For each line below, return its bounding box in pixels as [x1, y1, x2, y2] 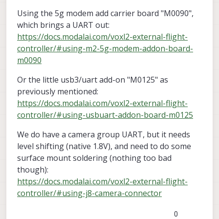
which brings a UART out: [17, 19, 109, 30]
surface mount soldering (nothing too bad [17, 152, 172, 163]
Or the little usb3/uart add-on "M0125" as [17, 74, 168, 85]
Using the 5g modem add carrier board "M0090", [17, 7, 194, 19]
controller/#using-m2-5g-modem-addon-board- [17, 43, 193, 54]
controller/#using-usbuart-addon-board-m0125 [17, 109, 193, 120]
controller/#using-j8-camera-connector [17, 187, 162, 198]
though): [17, 164, 48, 175]
